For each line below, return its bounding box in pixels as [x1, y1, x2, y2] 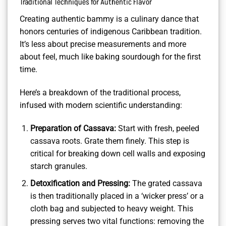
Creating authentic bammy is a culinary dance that [20, 14, 199, 24]
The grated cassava [130, 179, 202, 189]
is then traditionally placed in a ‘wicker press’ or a [30, 191, 204, 201]
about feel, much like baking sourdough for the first [20, 52, 201, 62]
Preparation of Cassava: [30, 123, 116, 133]
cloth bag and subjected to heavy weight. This [30, 204, 193, 214]
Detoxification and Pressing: [30, 179, 130, 189]
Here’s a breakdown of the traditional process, [20, 87, 181, 97]
